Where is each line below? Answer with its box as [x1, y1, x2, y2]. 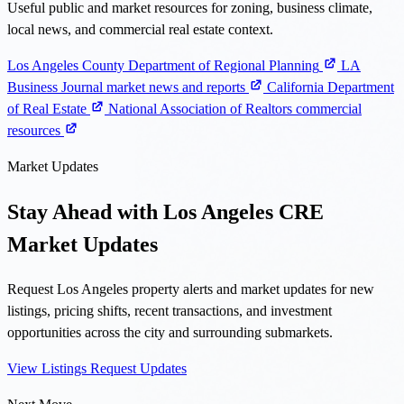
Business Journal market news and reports [7, 79, 245, 96]
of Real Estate [7, 101, 87, 117]
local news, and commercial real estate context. [7, 22, 273, 38]
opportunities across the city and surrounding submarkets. [7, 324, 333, 340]
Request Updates [90, 360, 187, 376]
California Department [267, 79, 394, 96]
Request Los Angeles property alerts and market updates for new [7, 280, 374, 297]
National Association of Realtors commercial [108, 101, 362, 117]
